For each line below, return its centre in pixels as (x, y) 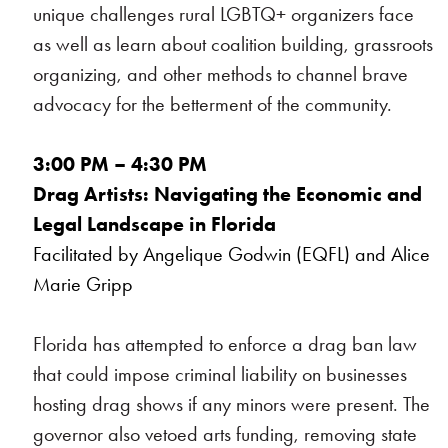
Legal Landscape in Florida (155, 224)
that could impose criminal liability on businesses (220, 374)
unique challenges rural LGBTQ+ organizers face (224, 14)
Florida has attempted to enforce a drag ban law (225, 344)
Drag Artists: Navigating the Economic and (228, 194)
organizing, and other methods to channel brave (221, 74)
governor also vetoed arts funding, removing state (225, 434)
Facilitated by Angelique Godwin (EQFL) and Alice (232, 254)
